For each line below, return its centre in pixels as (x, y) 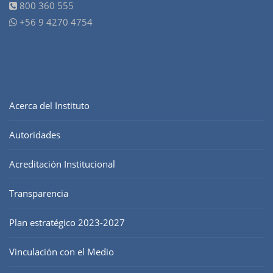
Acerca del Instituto (49, 106)
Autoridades (35, 135)
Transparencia (39, 193)
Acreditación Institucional (62, 164)
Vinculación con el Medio (62, 252)
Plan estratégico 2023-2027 (67, 223)
